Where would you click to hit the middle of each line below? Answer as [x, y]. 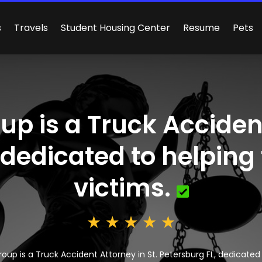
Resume [202, 27]
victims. [122, 188]
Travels [31, 27]
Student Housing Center [116, 27]
